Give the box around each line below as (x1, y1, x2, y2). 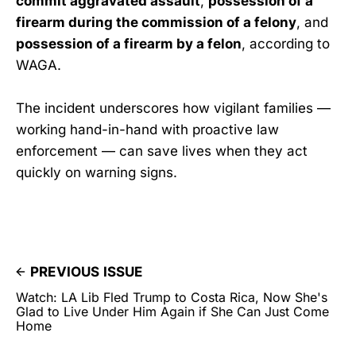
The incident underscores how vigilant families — (16, 99, 331, 116)
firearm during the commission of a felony (16, 14, 296, 30)
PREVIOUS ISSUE (30, 263, 143, 280)
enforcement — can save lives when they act (16, 142, 308, 159)
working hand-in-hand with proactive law (16, 121, 279, 137)
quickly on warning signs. (16, 164, 177, 180)
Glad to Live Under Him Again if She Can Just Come (16, 303, 329, 319)
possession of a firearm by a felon (16, 35, 242, 52)
